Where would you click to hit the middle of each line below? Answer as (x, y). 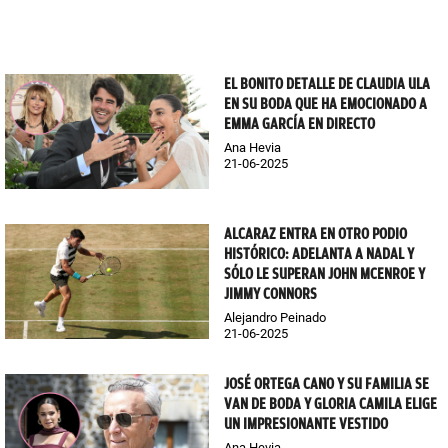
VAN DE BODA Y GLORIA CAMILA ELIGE (330, 404)
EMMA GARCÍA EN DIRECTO (299, 124)
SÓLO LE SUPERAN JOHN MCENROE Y (324, 274)
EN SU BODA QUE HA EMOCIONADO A (325, 104)
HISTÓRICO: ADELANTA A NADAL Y (319, 254)
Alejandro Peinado (275, 318)
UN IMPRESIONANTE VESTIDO (306, 424)
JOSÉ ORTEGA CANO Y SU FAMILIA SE (326, 384)
